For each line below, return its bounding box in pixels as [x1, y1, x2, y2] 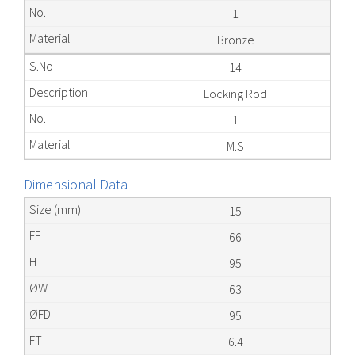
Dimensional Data [24, 175, 128, 193]
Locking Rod [204, 86, 268, 101]
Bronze [216, 32, 254, 48]
